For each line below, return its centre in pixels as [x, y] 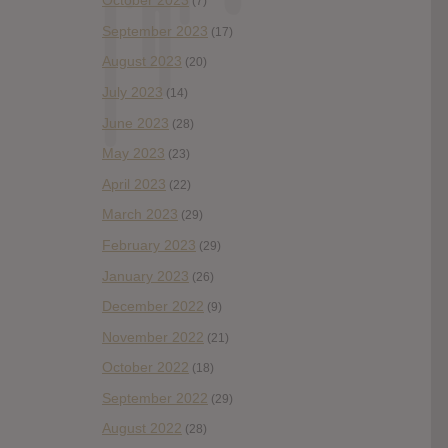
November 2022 [153, 336]
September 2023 [155, 30]
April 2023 [134, 183]
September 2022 [155, 397]
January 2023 [145, 275]
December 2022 [153, 306]
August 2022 [142, 428]
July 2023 [132, 91]
